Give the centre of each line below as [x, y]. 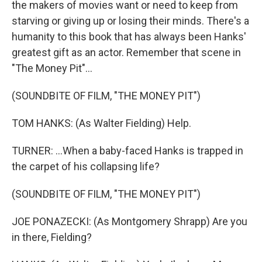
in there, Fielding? [52, 237]
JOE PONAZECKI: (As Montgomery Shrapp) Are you [130, 221]
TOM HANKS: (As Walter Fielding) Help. [101, 123]
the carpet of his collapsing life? [86, 166]
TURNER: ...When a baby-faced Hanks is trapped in [127, 151]
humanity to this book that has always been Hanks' [129, 37]
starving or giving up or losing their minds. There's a [130, 21]
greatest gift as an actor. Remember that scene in [126, 52]
